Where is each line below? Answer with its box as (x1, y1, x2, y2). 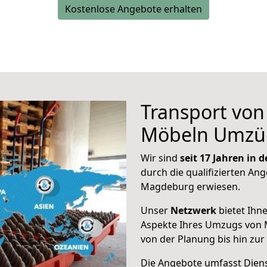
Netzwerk (170, 204, 216, 217)
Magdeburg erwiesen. (141, 180, 240, 193)
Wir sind (141, 151, 180, 164)
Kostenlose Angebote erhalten (65, 2, 202, 15)
